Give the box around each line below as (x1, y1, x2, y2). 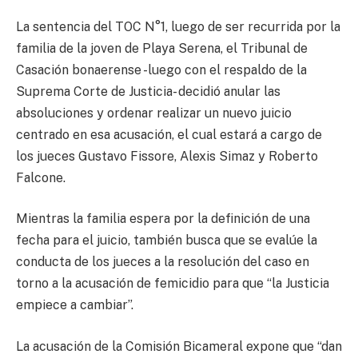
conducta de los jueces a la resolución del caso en (16, 254, 309, 270)
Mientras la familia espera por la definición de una (16, 211, 310, 227)
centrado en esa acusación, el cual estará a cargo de (16, 126, 322, 142)
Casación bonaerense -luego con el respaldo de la (16, 62, 307, 78)
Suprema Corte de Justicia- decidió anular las (16, 83, 280, 99)
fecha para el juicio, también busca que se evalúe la (16, 233, 317, 249)
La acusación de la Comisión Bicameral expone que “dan (16, 338, 342, 354)
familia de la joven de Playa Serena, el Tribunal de (16, 40, 308, 56)
